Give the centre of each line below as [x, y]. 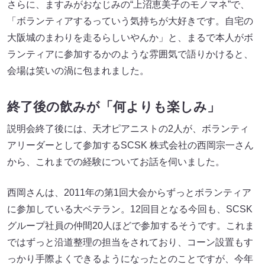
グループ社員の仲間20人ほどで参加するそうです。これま [131, 226]
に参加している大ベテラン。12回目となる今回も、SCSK [130, 209]
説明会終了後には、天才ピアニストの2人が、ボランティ [128, 129]
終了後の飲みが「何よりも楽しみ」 [114, 107]
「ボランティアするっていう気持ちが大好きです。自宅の [130, 21]
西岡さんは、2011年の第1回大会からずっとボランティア [129, 193]
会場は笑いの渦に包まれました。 [78, 70]
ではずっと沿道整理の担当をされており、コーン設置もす [130, 243]
